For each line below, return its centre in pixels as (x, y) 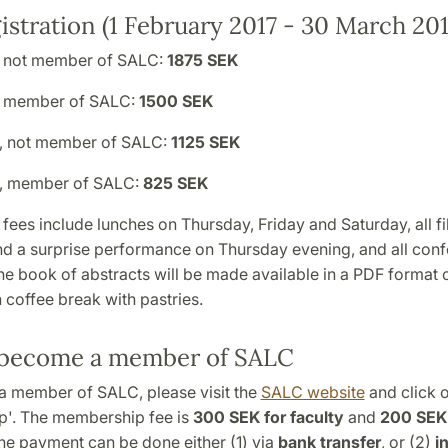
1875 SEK (202, 59)
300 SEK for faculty (268, 416)
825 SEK (175, 182)
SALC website (312, 391)
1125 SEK (205, 141)
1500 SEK (175, 100)
